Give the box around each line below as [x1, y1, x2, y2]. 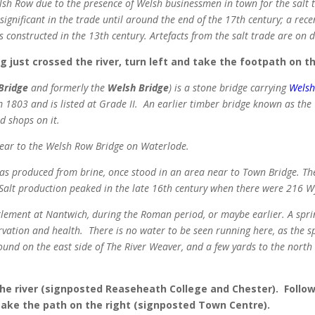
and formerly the [28, 81, 108, 95]
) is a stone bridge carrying [169, 81, 290, 95]
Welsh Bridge [108, 81, 169, 95]
